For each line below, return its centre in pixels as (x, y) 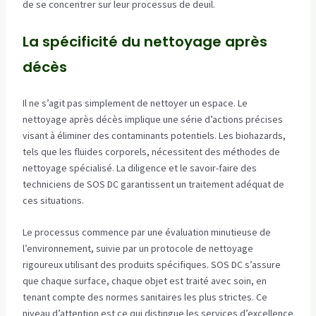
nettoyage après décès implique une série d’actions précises (152, 119)
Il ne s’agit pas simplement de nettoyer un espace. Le (135, 103)
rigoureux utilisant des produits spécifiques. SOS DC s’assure (151, 265)
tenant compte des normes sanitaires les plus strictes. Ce (145, 297)
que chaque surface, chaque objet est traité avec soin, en (144, 281)
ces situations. (53, 200)
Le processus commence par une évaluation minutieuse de (146, 232)
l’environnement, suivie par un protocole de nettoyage (138, 249)
